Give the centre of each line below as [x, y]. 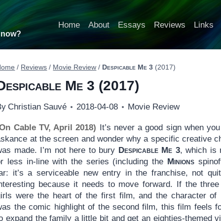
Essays [131, 25]
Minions [181, 162]
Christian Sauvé [37, 107]
